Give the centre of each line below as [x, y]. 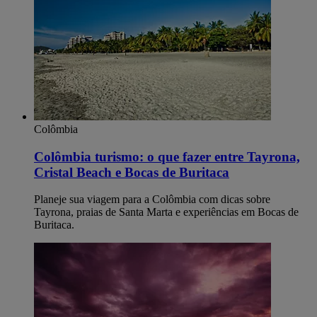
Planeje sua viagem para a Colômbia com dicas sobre [152, 200]
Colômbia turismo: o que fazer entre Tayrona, [167, 156]
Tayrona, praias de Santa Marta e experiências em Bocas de [166, 212]
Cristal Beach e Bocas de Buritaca [132, 172]
